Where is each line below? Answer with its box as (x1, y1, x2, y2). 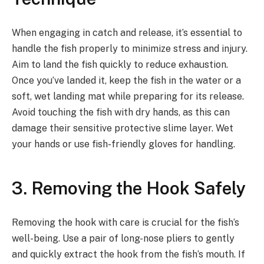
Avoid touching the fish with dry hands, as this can (12, 106, 230, 118)
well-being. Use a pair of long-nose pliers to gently (12, 232, 235, 244)
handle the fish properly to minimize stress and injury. (12, 42, 247, 54)
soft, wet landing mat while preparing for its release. (12, 90, 244, 102)
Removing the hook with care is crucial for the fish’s (12, 216, 239, 228)
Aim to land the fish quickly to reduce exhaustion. (12, 58, 228, 70)
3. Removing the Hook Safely (12, 177, 246, 199)
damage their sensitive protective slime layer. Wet (12, 122, 233, 134)
